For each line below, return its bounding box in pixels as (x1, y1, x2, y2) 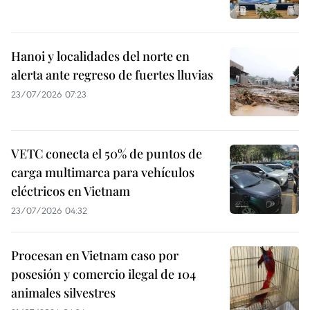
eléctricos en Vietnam (11, 182, 130, 199)
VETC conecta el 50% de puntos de (11, 145, 202, 162)
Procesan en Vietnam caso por (11, 246, 179, 264)
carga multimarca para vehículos (11, 163, 194, 181)
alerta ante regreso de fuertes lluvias (11, 66, 213, 83)
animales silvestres (11, 284, 116, 301)
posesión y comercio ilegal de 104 (11, 265, 196, 282)
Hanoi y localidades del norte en (11, 47, 190, 64)
